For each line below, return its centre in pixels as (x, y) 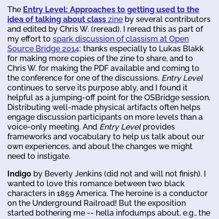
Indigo (19, 174)
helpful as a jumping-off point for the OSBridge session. (109, 97)
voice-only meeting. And (53, 127)
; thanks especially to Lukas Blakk (142, 48)
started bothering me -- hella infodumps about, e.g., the (109, 213)
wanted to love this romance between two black (96, 183)
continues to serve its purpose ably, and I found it (98, 88)
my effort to (30, 39)
